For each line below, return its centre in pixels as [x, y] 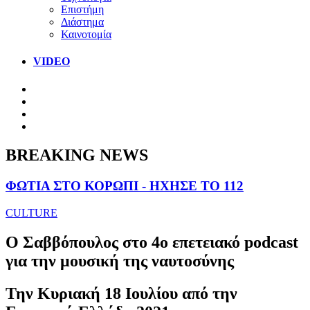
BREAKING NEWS [77, 155]
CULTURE [31, 213]
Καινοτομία [86, 34]
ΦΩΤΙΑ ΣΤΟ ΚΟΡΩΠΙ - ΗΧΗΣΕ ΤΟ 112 [125, 186]
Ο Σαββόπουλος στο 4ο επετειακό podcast [152, 242]
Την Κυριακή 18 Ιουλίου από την [121, 293]
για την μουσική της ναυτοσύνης [120, 261]
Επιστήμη [82, 9]
